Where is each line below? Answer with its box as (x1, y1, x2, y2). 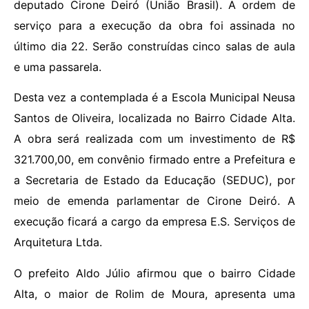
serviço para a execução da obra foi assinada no (14, 19, 295, 32)
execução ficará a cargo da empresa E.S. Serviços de (14, 215, 295, 229)
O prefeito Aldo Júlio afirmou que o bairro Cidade (14, 266, 295, 280)
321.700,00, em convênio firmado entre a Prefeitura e (14, 152, 295, 167)
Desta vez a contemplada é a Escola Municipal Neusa (14, 90, 295, 105)
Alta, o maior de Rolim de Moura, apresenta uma (14, 286, 295, 301)
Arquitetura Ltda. (14, 235, 102, 250)
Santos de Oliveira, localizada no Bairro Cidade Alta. (14, 111, 295, 126)
